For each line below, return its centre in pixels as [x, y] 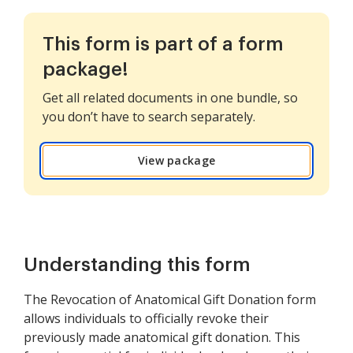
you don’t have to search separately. [149, 117]
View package [176, 160]
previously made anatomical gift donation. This [162, 337]
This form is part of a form [163, 44]
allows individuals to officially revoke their [146, 318]
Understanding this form [137, 265]
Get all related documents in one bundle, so [170, 98]
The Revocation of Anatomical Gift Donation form [170, 299]
